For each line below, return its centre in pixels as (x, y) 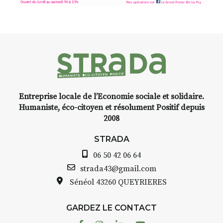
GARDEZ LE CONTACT (111, 208)
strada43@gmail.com (118, 168)
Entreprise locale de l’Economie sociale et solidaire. (111, 96)
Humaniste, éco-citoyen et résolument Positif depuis (111, 107)
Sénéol (82, 182)
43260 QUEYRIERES (131, 182)
